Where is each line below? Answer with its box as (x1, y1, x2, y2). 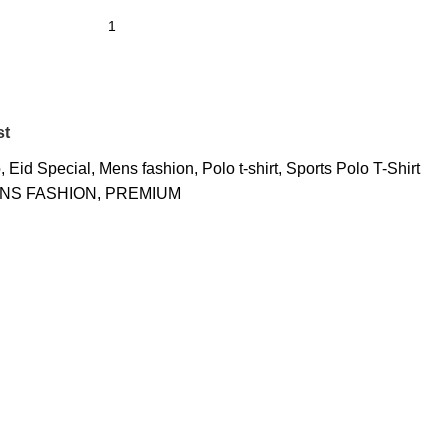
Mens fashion (99, 160, 194, 177)
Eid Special (9, 160, 91, 177)
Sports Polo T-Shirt (286, 160, 420, 177)
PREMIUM (105, 185, 181, 202)
